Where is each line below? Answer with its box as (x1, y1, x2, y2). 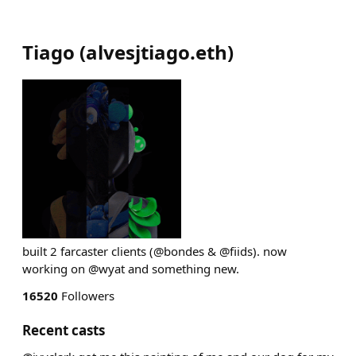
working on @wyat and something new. (22, 261, 239, 277)
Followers (58, 288, 114, 304)
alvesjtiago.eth (86, 39, 227, 65)
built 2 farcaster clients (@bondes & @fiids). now (22, 243, 287, 259)
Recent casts (22, 321, 105, 339)
